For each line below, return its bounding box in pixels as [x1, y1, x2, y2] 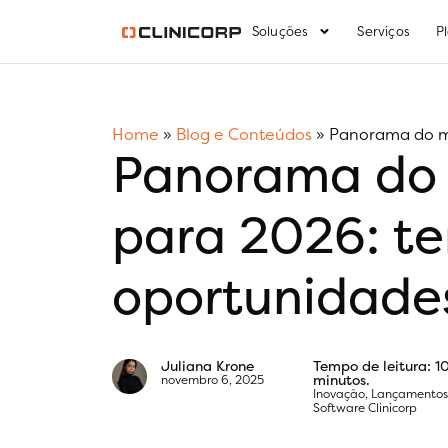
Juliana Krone [160, 356, 254, 375]
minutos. [313, 370, 371, 389]
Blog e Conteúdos [176, 123, 312, 145]
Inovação [313, 385, 366, 402]
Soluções [251, 22, 309, 40]
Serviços [357, 22, 411, 40]
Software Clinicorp [313, 399, 418, 416]
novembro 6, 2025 [160, 371, 264, 388]
